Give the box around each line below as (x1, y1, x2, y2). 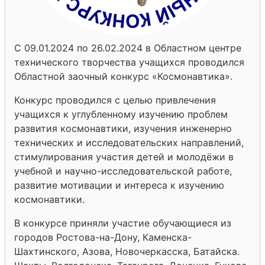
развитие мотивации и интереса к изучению (14, 179, 224, 191)
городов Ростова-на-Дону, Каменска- (14, 231, 192, 243)
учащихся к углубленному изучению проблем (14, 108, 228, 120)
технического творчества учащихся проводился (14, 56, 244, 68)
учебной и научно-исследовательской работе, (14, 164, 232, 177)
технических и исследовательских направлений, (14, 136, 244, 148)
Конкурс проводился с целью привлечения (14, 93, 216, 106)
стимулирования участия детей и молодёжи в (14, 150, 234, 163)
